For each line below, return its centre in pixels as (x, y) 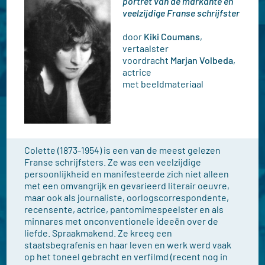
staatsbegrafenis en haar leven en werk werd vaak (128, 245)
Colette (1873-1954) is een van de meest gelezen (123, 150)
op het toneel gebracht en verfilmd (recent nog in (126, 256)
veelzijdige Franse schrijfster (181, 13)
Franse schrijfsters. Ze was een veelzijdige (113, 162)
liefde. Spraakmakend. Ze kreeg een (98, 233)
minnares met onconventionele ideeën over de (122, 221)
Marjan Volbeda (202, 60)
